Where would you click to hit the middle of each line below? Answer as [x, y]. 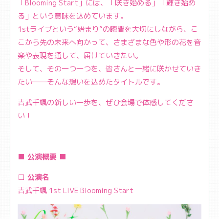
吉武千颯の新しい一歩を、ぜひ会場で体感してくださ [106, 102]
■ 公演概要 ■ [42, 157]
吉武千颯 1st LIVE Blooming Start [76, 190]
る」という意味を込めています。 [73, 16]
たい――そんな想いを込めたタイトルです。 [91, 82]
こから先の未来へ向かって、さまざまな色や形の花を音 [109, 42]
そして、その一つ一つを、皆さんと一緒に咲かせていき [109, 69]
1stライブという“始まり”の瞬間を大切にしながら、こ [108, 29]
